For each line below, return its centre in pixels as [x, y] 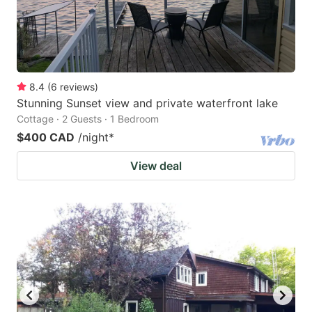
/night [93, 137]
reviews [77, 86]
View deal [156, 165]
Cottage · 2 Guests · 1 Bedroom [88, 118]
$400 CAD [46, 137]
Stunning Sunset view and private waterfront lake [147, 103]
